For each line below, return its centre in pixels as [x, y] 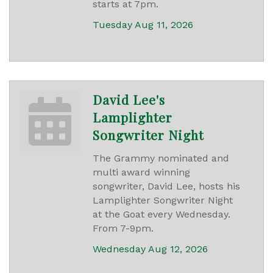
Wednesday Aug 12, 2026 [150, 249]
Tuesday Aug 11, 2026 [143, 25]
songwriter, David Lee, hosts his [166, 186]
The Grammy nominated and [161, 158]
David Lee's [129, 100]
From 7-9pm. [123, 229]
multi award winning [141, 172]
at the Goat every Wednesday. [161, 214]
